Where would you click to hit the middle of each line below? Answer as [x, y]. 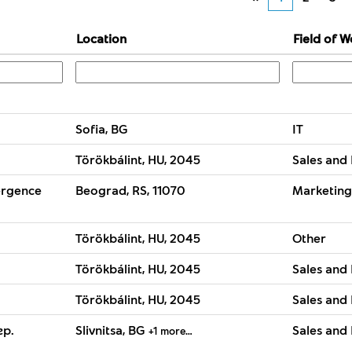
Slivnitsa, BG [112, 330]
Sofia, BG [102, 128]
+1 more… [170, 330]
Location [101, 38]
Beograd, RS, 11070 [130, 190]
